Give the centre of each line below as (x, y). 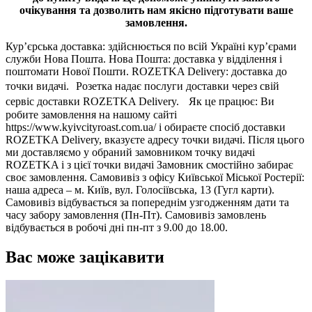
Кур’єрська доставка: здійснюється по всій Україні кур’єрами (151, 46)
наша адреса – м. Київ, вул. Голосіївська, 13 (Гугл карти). (140, 189)
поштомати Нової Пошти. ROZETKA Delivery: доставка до (146, 71)
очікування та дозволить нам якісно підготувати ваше (156, 10)
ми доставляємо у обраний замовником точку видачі (130, 152)
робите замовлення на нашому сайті (91, 114)
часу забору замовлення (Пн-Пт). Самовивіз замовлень (136, 214)
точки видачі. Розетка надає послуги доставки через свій (142, 86)
